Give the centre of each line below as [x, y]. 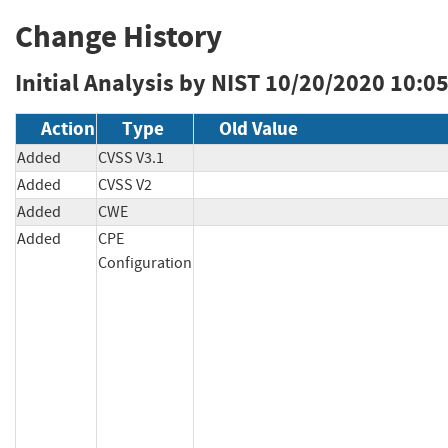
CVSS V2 [125, 185]
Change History [118, 37]
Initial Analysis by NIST [137, 83]
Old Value [258, 129]
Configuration [145, 263]
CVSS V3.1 [131, 158]
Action [68, 129]
